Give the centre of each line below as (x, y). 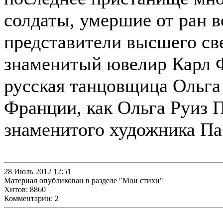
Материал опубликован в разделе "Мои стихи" (84, 180)
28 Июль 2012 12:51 (38, 171)
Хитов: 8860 (25, 189)
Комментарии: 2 (31, 198)
